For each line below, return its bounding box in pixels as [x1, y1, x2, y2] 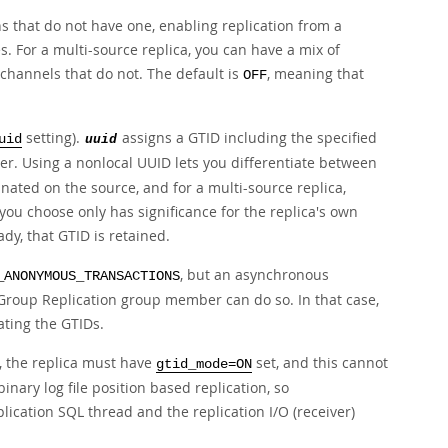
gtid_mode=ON [156, 357, 252, 372]
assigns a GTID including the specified [118, 128, 377, 147]
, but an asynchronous [180, 265, 329, 284]
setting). [22, 128, 84, 147]
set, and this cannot [252, 353, 388, 372]
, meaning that [267, 64, 364, 83]
